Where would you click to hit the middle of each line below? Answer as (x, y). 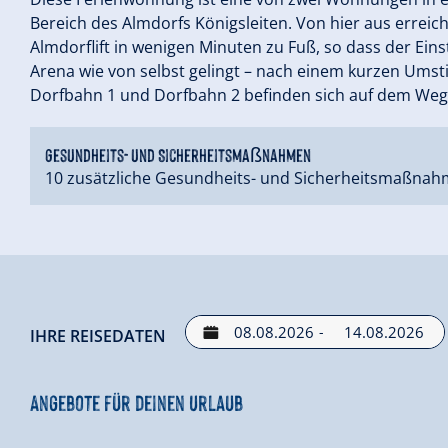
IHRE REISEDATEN (98, 336)
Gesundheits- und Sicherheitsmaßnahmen (178, 154)
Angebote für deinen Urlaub (136, 402)
